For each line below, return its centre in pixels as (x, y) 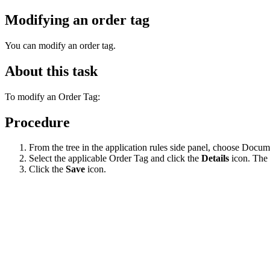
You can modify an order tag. (60, 45)
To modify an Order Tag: (52, 96)
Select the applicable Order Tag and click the (115, 159)
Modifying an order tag (77, 20)
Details (215, 159)
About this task (51, 71)
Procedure (37, 122)
